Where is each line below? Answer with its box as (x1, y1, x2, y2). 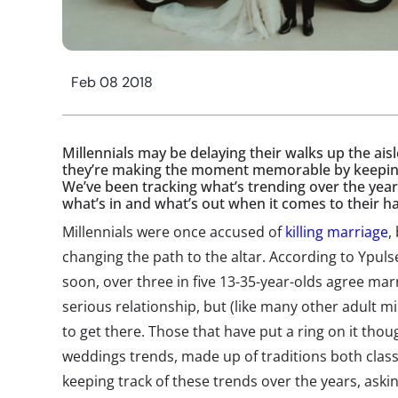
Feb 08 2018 (71, 73, 153, 92)
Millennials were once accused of (62, 222, 285, 243)
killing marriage (285, 222, 388, 243)
